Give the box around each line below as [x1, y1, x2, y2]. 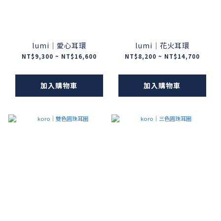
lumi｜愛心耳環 [32, 40, 86, 51]
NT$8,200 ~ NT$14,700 [124, 52, 200, 61]
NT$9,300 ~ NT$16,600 [21, 52, 97, 61]
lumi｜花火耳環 [135, 40, 189, 51]
